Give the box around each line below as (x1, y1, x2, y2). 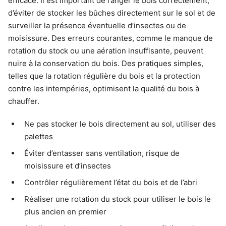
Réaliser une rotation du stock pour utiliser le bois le (24, 194, 211, 204)
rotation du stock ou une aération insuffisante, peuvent (8, 46, 203, 56)
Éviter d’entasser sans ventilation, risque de (24, 148, 180, 158)
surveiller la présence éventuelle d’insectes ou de (8, 21, 186, 31)
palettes (24, 132, 53, 142)
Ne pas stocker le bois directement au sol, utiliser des (24, 119, 216, 129)
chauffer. (8, 96, 39, 106)
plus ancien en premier (24, 207, 106, 217)
